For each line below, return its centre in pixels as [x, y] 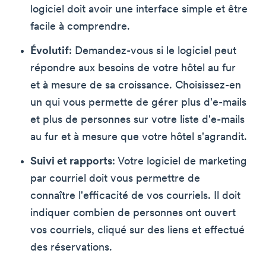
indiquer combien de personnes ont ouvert [133, 214]
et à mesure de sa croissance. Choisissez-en [136, 86]
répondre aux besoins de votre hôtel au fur [133, 69]
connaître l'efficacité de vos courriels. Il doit [135, 197]
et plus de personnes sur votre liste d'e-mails [137, 121]
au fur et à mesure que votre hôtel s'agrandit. [139, 138]
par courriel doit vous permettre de [115, 179]
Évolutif [50, 52]
